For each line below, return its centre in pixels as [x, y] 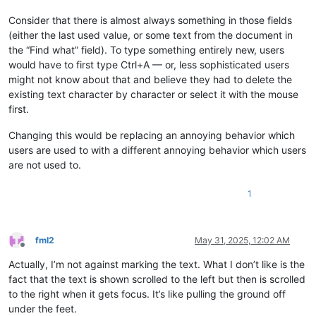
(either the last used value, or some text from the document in [151, 35]
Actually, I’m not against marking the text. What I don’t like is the [157, 264]
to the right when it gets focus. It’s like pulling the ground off [147, 293]
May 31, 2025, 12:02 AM [242, 240]
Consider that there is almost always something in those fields [150, 20]
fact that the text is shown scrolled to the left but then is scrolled [157, 279]
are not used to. [45, 164]
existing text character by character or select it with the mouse [153, 94]
